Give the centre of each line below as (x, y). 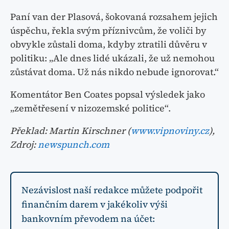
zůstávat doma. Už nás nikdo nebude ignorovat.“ (114, 72)
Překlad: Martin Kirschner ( (71, 131)
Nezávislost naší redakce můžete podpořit (112, 190)
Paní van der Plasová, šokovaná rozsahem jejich (114, 17)
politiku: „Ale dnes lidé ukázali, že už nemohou (112, 58)
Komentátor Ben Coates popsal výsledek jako (108, 95)
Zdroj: (24, 145)
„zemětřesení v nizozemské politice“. (90, 108)
